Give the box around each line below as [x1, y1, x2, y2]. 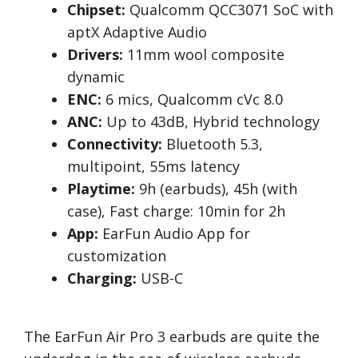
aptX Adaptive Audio [67, 22, 207, 42]
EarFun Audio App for [98, 224, 250, 244]
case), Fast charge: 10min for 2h [67, 201, 285, 221]
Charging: [67, 268, 137, 288]
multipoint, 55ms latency [67, 157, 240, 177]
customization [67, 246, 166, 266]
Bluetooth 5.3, [162, 134, 263, 154]
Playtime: [67, 179, 135, 199]
